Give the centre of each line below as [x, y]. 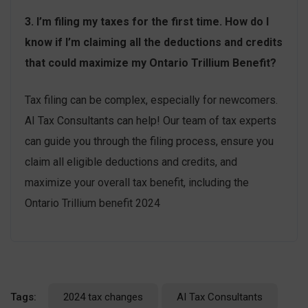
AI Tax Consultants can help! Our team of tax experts [151, 120]
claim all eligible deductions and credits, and [131, 162]
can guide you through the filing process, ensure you [149, 141]
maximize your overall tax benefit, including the [137, 182]
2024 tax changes [103, 297]
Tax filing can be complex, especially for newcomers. [151, 100]
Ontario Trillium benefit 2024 [92, 203]
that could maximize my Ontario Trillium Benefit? [151, 63]
